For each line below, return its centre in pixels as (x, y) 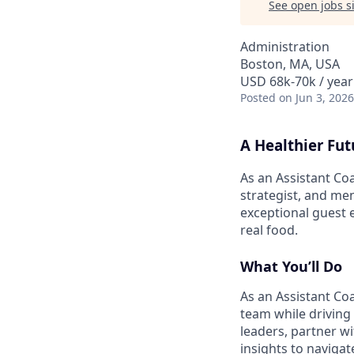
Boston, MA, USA (290, 64)
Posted (258, 98)
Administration (285, 47)
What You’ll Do (291, 266)
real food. (269, 230)
